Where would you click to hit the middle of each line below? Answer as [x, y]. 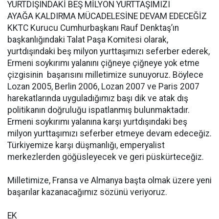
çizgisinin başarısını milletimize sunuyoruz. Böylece [105, 75]
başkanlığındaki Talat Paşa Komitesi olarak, [88, 40]
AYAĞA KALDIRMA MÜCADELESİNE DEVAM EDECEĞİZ [107, 16]
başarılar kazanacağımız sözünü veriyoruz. [87, 192]
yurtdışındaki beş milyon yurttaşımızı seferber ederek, [109, 51]
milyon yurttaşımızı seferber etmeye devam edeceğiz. [109, 133]
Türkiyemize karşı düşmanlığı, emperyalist [86, 145]
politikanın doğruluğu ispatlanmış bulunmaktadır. [99, 110]
